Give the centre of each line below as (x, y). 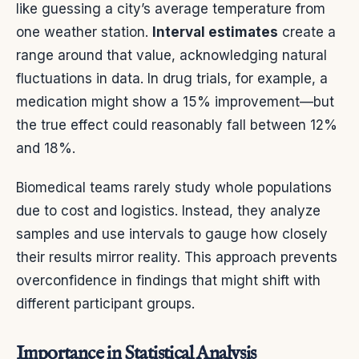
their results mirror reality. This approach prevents (177, 257)
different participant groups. (105, 303)
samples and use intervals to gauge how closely (172, 234)
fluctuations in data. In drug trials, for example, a (172, 78)
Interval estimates (215, 32)
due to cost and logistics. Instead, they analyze (168, 210)
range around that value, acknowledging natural (171, 55)
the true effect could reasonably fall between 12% (177, 125)
